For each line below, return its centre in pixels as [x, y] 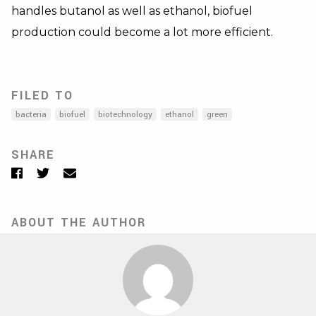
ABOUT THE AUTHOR [79, 222]
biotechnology [125, 114]
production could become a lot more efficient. [142, 32]
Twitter [69, 171]
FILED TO [42, 95]
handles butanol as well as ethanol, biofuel [132, 11]
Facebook [50, 171]
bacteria [31, 114]
